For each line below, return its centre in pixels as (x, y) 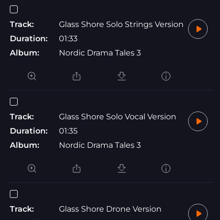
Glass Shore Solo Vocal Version (118, 116)
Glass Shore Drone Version (110, 209)
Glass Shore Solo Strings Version (121, 24)
